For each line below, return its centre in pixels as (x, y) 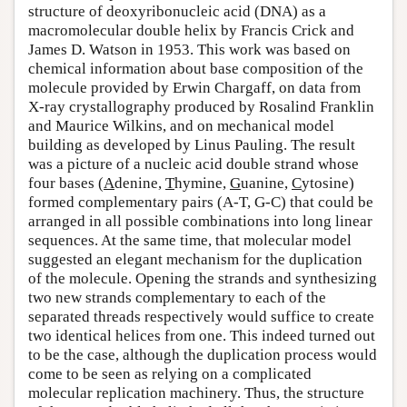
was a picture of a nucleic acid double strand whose (194, 164)
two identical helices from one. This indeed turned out (202, 336)
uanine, (266, 184)
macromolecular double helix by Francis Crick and (191, 31)
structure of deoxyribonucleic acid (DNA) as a (177, 12)
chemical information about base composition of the (196, 69)
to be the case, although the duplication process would (203, 355)
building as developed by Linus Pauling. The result (192, 145)
